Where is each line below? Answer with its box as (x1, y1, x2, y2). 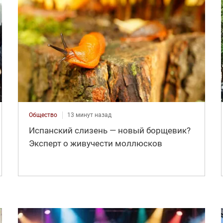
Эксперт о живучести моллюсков (28, 138, 162, 149)
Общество (28, 111, 57, 119)
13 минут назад (67, 111, 111, 119)
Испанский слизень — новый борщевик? (28, 125, 191, 136)
